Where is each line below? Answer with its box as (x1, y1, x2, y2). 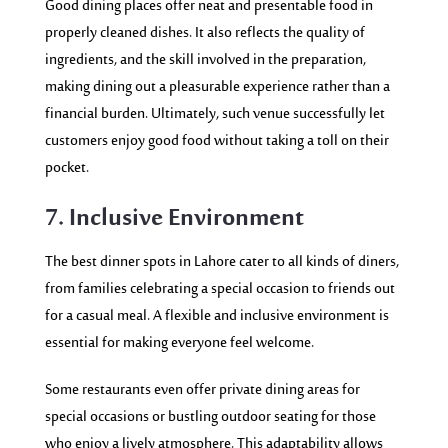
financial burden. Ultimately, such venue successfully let (44, 101, 385, 127)
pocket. (44, 155, 89, 181)
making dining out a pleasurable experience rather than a (44, 74, 390, 100)
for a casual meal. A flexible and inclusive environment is (44, 303, 389, 329)
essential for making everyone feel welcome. (44, 330, 314, 356)
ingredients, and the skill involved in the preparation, (44, 47, 366, 73)
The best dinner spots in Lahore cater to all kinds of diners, (44, 249, 399, 275)
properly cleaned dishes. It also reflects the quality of (44, 20, 365, 46)
